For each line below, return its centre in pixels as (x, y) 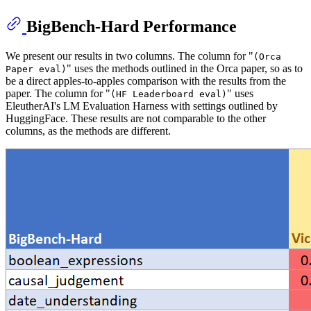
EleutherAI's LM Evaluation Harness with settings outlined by (142, 106)
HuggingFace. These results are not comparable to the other (136, 119)
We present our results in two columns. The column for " (129, 56)
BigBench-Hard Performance (132, 27)
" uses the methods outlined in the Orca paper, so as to (185, 69)
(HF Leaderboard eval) (169, 94)
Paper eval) (36, 69)
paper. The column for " (58, 94)
